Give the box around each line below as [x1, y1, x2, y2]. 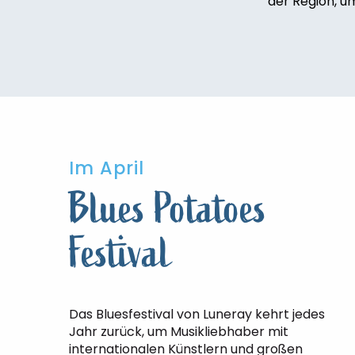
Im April [69, 155, 144, 181]
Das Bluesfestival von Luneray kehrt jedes [69, 305, 325, 323]
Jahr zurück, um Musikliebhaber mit [69, 323, 288, 341]
